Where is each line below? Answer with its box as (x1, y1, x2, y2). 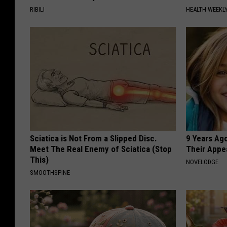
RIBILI (30, 5, 45, 13)
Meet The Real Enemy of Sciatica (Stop (30, 143, 172, 154)
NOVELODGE (186, 158, 219, 166)
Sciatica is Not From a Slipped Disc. (30, 133, 157, 143)
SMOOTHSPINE (30, 168, 70, 176)
